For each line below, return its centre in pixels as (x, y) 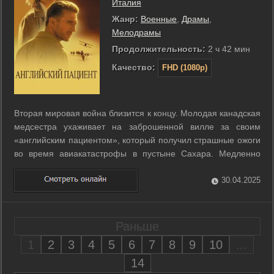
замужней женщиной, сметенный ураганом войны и (137, 180)
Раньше (137, 226)
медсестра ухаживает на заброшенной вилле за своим (137, 126)
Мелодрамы (136, 32)
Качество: (134, 67)
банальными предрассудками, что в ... (91, 194)
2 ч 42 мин (228, 49)
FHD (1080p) (185, 67)
